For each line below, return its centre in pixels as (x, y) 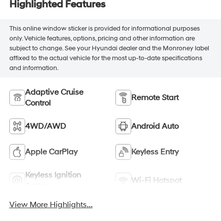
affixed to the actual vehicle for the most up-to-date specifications (106, 58)
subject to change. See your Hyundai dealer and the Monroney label (109, 49)
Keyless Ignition (53, 175)
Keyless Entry (155, 152)
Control (38, 103)
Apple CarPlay (51, 152)
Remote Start (155, 97)
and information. (34, 68)
